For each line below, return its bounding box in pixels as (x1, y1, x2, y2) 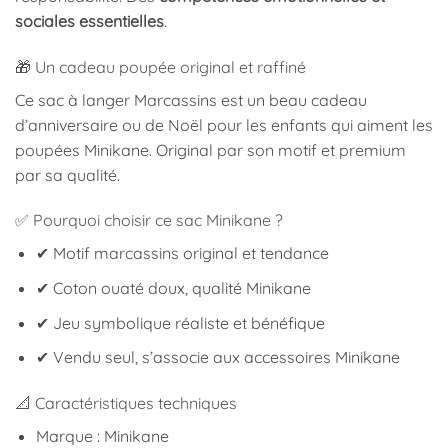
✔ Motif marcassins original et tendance (35, 243, 329, 264)
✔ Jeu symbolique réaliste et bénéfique (35, 312, 325, 333)
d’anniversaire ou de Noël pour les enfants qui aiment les (15, 114, 433, 135)
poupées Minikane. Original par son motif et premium (15, 139, 406, 160)
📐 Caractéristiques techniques (15, 393, 237, 414)
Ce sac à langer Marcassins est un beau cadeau (15, 89, 367, 110)
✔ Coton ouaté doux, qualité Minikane (35, 278, 311, 299)
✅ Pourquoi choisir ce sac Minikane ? (15, 210, 283, 231)
